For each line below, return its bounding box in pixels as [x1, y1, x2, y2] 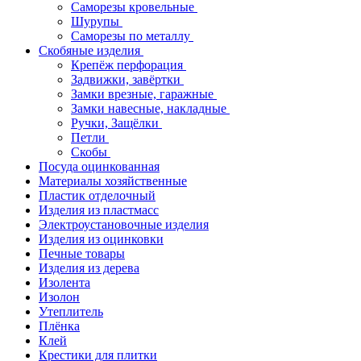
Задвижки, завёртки [71, 73, 184, 86]
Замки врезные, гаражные [71, 87, 217, 101]
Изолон [39, 290, 80, 304]
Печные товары [39, 247, 125, 260]
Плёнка [39, 319, 80, 333]
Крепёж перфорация [71, 58, 186, 72]
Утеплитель [39, 305, 103, 318]
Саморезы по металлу [71, 29, 193, 43]
